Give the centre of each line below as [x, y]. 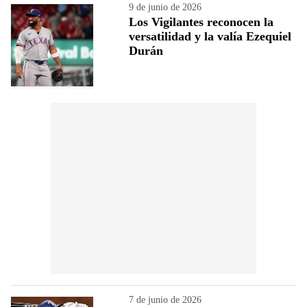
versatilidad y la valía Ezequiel [210, 36]
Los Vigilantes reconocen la [201, 22]
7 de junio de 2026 [165, 299]
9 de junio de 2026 [165, 7]
